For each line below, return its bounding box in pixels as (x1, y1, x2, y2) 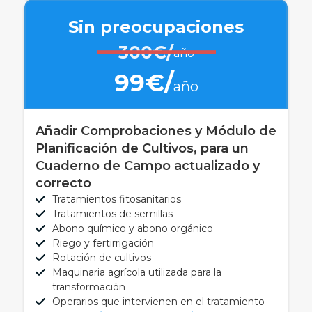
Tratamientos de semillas (52, 207, 173, 220)
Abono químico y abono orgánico (52, 221, 213, 235)
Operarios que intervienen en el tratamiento (52, 295, 265, 308)
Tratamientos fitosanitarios (52, 192, 181, 205)
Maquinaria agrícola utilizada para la (52, 265, 221, 279)
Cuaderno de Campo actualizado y (36, 157, 260, 173)
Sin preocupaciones (68, 16, 244, 37)
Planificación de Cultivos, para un (36, 140, 249, 156)
